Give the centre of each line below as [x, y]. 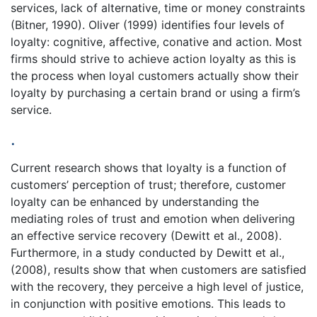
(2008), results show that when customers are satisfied [158, 269]
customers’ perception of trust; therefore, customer [148, 184]
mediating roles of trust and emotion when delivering [153, 218]
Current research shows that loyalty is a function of [149, 167]
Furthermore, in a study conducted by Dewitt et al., [148, 252]
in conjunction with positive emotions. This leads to [148, 303]
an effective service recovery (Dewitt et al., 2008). [146, 235]
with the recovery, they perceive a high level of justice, [157, 286]
